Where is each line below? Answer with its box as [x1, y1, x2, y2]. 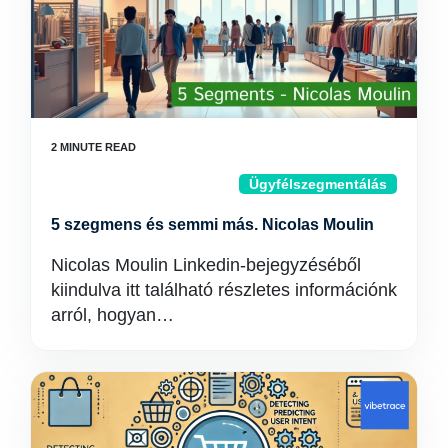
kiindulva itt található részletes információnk [51, 280, 397, 300]
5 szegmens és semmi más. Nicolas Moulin [51, 216, 374, 233]
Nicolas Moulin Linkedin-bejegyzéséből [51, 255, 361, 275]
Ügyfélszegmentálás [249, 176, 387, 192]
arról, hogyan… [51, 305, 174, 325]
